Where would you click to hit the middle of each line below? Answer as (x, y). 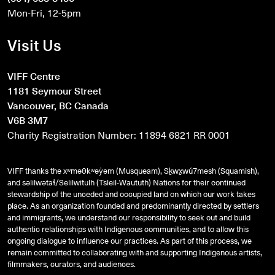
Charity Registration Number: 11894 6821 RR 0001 (119, 135)
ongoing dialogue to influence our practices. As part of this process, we (130, 241)
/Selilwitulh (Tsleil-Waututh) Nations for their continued (150, 182)
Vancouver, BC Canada (58, 106)
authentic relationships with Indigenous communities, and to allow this (128, 229)
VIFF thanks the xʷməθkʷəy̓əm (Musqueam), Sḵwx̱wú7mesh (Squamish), (133, 171)
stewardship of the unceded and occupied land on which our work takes (131, 194)
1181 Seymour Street (54, 91)
